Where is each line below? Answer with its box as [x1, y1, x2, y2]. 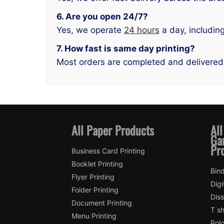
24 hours [124, 24, 159, 35]
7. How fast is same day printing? [56, 43, 195, 53]
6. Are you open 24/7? [56, 11, 148, 21]
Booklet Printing [71, 159, 123, 168]
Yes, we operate [56, 24, 124, 35]
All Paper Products [71, 120, 154, 139]
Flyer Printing [71, 172, 114, 181]
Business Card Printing [71, 146, 145, 155]
